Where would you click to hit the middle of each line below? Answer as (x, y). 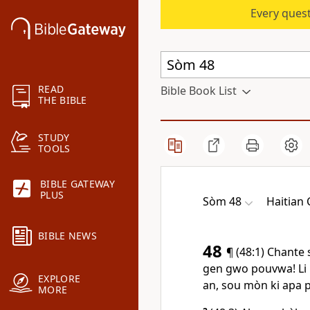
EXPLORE (60, 279)
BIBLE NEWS (67, 236)
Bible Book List (199, 91)
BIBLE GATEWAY (77, 184)
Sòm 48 (222, 201)
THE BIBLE (63, 100)
